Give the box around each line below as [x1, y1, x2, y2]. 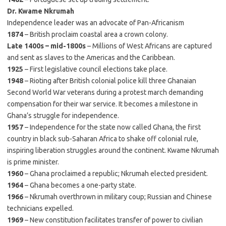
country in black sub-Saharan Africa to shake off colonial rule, [7, 135, 198, 143]
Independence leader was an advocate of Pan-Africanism [7, 19, 184, 27]
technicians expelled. [7, 204, 74, 212]
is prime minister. [7, 158, 59, 166]
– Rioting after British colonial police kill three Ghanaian [25, 77, 196, 85]
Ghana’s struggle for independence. [7, 111, 119, 120]
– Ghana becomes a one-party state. [25, 181, 136, 189]
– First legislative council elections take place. [25, 65, 167, 73]
